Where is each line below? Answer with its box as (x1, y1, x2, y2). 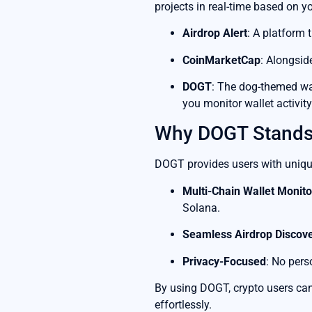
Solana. (182, 201, 220, 214)
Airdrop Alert (182, 26, 247, 40)
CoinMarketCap (182, 53, 260, 67)
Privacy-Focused (182, 254, 266, 268)
